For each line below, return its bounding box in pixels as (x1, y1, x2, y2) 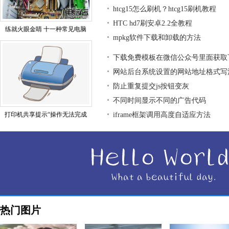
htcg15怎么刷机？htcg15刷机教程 (113, 5, 216, 13)
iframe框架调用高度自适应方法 (113, 111, 211, 119)
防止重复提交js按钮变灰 (113, 82, 189, 90)
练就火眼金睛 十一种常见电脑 (5, 26, 87, 33)
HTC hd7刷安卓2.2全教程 (113, 19, 192, 27)
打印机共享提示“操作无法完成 (5, 111, 87, 118)
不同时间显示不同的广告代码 (113, 97, 206, 104)
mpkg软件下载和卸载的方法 (113, 34, 201, 41)
